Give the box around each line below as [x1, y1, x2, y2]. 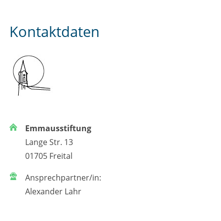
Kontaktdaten [9, 21, 100, 41]
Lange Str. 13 [25, 136, 73, 147]
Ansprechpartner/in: [25, 172, 101, 183]
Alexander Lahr [25, 185, 81, 197]
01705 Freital [25, 150, 73, 161]
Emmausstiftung [25, 122, 91, 134]
